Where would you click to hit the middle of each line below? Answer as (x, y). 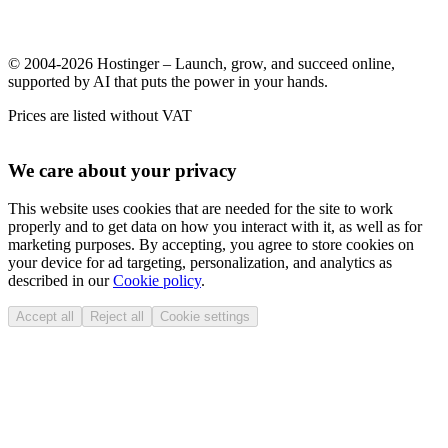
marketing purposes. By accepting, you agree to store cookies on (211, 245)
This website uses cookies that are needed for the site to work (200, 209)
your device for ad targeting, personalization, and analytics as (200, 263)
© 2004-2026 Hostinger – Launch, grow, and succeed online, (201, 63)
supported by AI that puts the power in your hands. (168, 81)
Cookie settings (205, 317)
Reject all (117, 317)
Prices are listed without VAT (100, 115)
